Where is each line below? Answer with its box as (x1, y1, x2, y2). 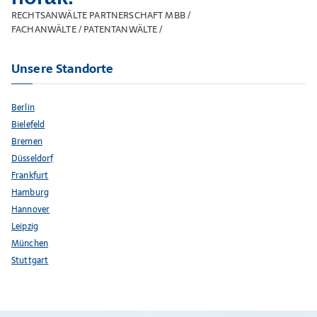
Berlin (11, 100, 35, 115)
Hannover (11, 202, 50, 217)
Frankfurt (11, 168, 49, 183)
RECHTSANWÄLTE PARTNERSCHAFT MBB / (11, 8, 191, 23)
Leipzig (11, 219, 39, 234)
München (11, 236, 49, 250)
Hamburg (11, 185, 50, 200)
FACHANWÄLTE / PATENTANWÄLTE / (11, 22, 163, 38)
